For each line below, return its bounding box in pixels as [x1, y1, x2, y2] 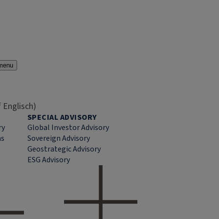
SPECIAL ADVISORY [27, 112, 97, 123]
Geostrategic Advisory [27, 144, 101, 154]
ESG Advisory [27, 154, 70, 165]
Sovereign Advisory [27, 133, 90, 144]
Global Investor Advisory [27, 122, 109, 133]
